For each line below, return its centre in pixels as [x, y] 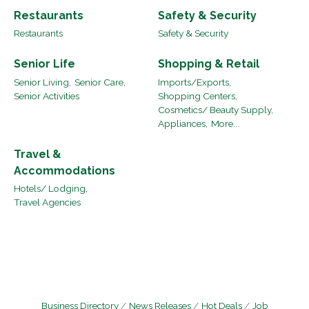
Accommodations [64, 171]
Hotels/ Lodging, [51, 189]
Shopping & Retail [209, 64]
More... [225, 123]
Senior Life [44, 64]
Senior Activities [47, 96]
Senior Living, [42, 82]
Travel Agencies [47, 202]
